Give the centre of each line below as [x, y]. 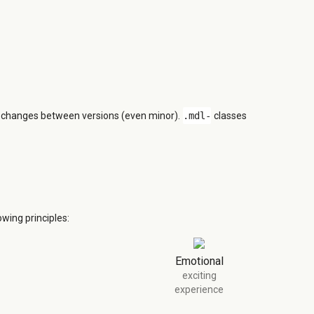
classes [229, 116]
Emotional [199, 261]
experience [199, 290]
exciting [199, 276]
